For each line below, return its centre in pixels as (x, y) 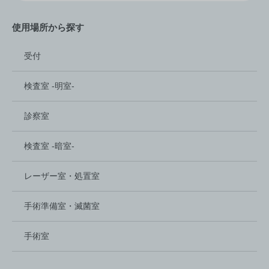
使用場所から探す (48, 27)
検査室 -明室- (49, 86)
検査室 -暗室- (49, 146)
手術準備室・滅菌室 (62, 206)
